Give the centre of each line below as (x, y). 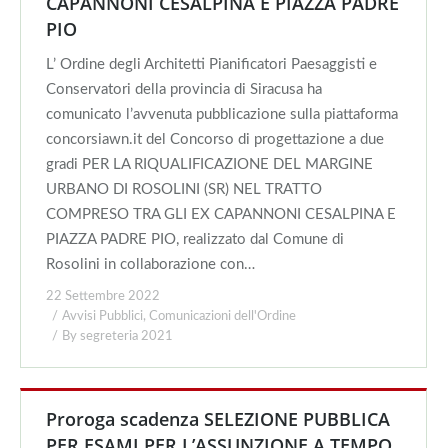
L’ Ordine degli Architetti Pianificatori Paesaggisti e (211, 64)
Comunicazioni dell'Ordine (222, 316)
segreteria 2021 (126, 336)
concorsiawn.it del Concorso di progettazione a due (215, 139)
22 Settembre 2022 (103, 296)
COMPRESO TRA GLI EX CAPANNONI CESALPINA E (221, 214)
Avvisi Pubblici (102, 316)
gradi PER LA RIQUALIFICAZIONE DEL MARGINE (209, 164)
